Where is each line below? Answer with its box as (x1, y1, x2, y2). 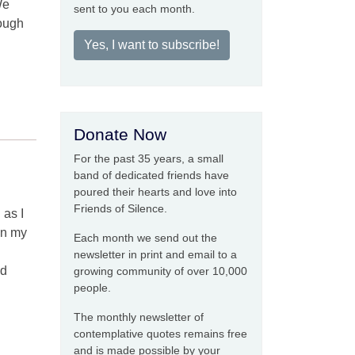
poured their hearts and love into (74, 185, 237, 198)
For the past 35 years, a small (74, 152, 223, 165)
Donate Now (74, 125, 166, 143)
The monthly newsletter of (74, 311, 204, 323)
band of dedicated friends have (74, 169, 229, 181)
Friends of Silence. (74, 202, 167, 215)
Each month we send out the (74, 231, 217, 244)
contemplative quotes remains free (74, 327, 247, 340)
